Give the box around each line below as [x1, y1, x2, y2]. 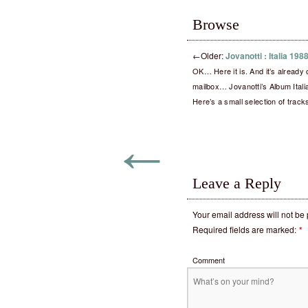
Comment [192, 254, 225, 265]
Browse [192, 16, 239, 33]
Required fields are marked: [192, 223, 296, 235]
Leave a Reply [192, 175, 281, 192]
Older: [201, 49, 225, 61]
